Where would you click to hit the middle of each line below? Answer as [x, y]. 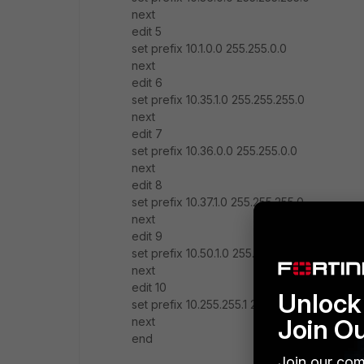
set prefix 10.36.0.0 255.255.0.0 [214, 151]
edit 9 [147, 236]
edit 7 [147, 134]
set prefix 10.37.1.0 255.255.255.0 [218, 202]
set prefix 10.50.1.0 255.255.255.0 [219, 253]
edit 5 [147, 31]
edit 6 [147, 82]
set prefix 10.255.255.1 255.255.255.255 [234, 304]
